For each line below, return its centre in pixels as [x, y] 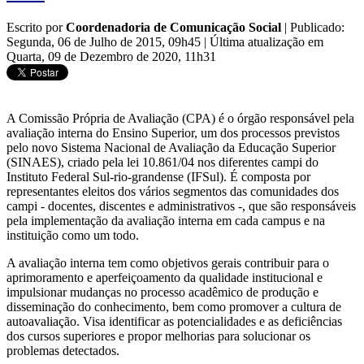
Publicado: [317, 28]
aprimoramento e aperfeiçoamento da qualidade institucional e [165, 278]
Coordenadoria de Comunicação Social [173, 28]
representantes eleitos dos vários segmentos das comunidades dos [173, 192]
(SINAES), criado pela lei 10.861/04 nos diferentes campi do [162, 162]
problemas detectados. [63, 351]
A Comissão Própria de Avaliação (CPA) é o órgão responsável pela [180, 119]
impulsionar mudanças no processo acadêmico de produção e [162, 292]
